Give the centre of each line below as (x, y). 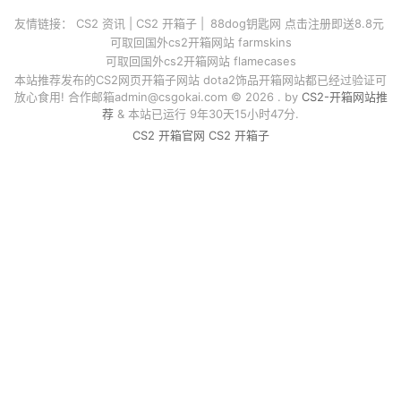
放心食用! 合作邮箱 (64, 96)
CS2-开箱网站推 (344, 96)
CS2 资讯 (101, 23)
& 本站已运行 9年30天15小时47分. (206, 113)
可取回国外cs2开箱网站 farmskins (200, 42)
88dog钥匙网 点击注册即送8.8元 (297, 23)
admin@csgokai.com (171, 96)
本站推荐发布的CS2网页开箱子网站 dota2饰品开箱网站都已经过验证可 (200, 79)
